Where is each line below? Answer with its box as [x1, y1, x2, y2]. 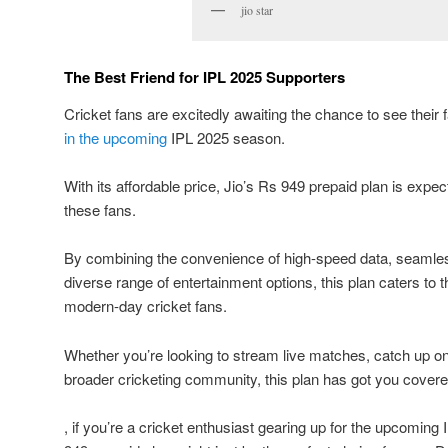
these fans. [64, 198, 136, 220]
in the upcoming [64, 126, 167, 148]
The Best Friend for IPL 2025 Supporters [64, 66, 345, 89]
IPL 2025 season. [167, 126, 285, 148]
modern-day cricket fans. [64, 295, 227, 317]
